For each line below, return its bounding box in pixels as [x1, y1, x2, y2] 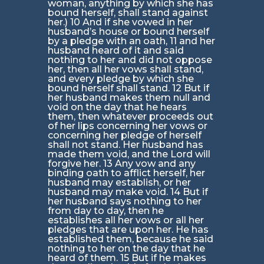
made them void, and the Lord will [47, 148, 210, 160]
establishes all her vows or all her [47, 214, 204, 226]
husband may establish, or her [47, 177, 191, 189]
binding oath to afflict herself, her [47, 167, 205, 179]
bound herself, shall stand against [47, 7, 208, 19]
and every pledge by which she [47, 73, 194, 85]
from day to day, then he [47, 205, 164, 217]
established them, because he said [47, 233, 213, 245]
